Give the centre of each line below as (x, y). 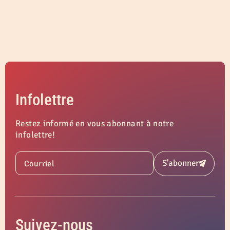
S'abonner (180, 163)
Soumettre (202, 166)
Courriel (39, 164)
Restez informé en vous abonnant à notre (95, 123)
